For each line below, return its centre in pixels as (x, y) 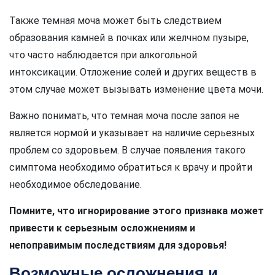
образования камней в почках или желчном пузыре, (129, 37)
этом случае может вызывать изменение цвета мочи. (136, 89)
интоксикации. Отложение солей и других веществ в (133, 72)
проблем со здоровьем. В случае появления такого (127, 150)
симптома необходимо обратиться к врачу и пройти (131, 167)
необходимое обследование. (76, 184)
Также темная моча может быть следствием (115, 20)
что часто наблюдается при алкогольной (103, 55)
